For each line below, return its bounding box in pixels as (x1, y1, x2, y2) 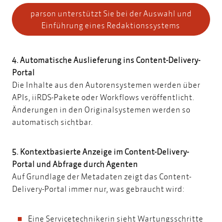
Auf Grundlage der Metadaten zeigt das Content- (12, 170, 191, 181)
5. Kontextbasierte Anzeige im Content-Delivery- (12, 146, 189, 157)
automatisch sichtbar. (12, 116, 94, 127)
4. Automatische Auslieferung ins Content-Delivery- (12, 54, 200, 65)
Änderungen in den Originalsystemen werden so (12, 104, 190, 114)
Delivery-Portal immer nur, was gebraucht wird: (12, 183, 186, 194)
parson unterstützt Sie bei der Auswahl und (30, 8, 192, 19)
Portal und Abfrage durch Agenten (12, 158, 138, 169)
